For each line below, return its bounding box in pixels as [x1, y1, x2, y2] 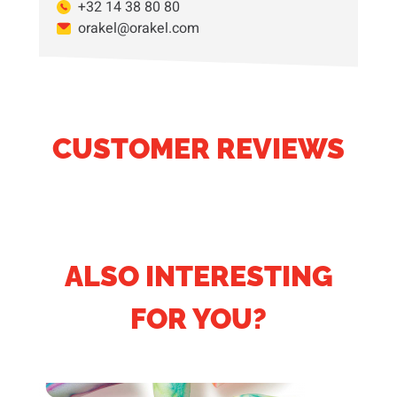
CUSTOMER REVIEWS [52, 131, 345, 165]
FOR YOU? [130, 301, 267, 335]
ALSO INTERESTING [64, 259, 333, 292]
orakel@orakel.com [78, 17, 199, 39]
